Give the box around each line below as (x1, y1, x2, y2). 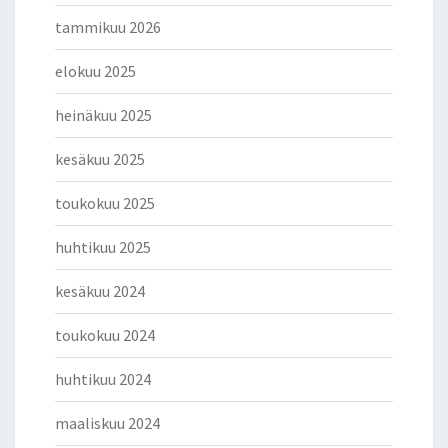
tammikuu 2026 (55, 17, 161, 38)
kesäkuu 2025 (55, 149, 145, 170)
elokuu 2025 (55, 61, 136, 82)
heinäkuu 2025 (55, 105, 152, 126)
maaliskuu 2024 (55, 413, 160, 434)
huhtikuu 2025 (55, 237, 151, 258)
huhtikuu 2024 (55, 369, 151, 390)
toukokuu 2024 (55, 325, 155, 346)
